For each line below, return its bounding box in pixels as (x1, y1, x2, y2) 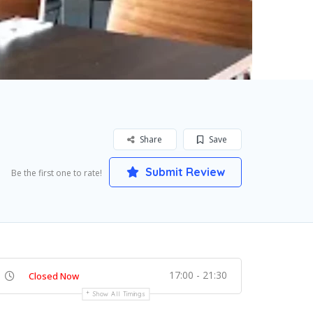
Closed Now (29, 270, 79, 282)
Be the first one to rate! (11, 167, 102, 179)
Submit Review (142, 165, 225, 179)
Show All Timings (93, 290, 146, 298)
